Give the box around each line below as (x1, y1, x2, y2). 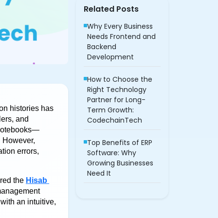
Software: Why (87, 147, 136, 158)
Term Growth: (87, 105, 134, 115)
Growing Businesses (87, 158, 153, 168)
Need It (87, 168, 111, 178)
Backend (87, 41, 116, 52)
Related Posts (84, 3, 139, 15)
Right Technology (87, 84, 146, 94)
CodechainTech (87, 115, 142, 125)
